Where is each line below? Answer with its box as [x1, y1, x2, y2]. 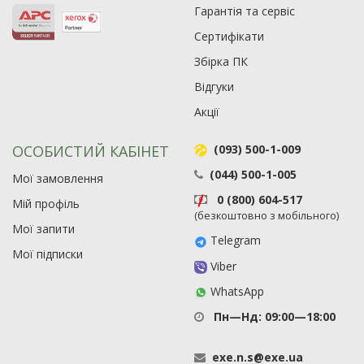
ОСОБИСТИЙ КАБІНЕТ [12, 141, 169, 161]
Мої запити [12, 221, 75, 236]
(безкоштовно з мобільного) [194, 209, 339, 223]
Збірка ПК [194, 54, 248, 69]
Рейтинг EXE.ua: [152, 185, 247, 201]
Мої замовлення [12, 171, 103, 186]
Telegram [207, 232, 261, 249]
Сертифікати [194, 28, 264, 44]
